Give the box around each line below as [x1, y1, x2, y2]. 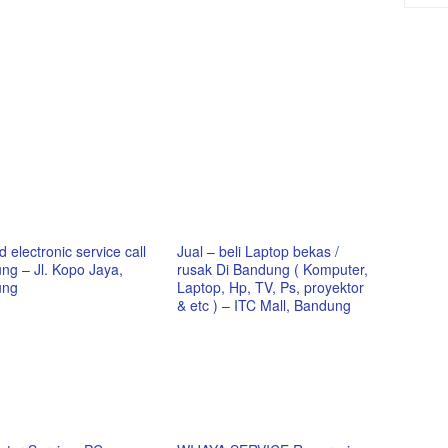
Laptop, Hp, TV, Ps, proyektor [177, 277, 365, 297]
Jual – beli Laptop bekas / [177, 241, 340, 261]
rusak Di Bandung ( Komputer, [177, 259, 369, 279]
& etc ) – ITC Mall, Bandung [177, 295, 352, 315]
